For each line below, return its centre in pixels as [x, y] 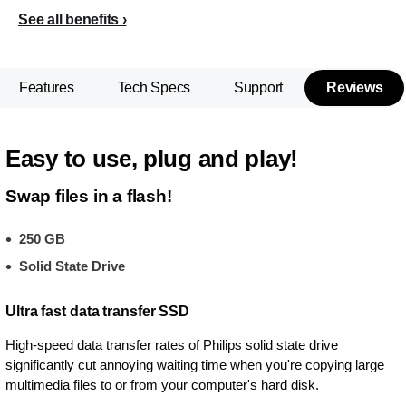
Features [46, 87]
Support [259, 87]
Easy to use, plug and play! [152, 159]
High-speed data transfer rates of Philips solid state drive [172, 345]
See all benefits [68, 19]
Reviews [355, 87]
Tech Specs [154, 87]
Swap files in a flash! [89, 196]
